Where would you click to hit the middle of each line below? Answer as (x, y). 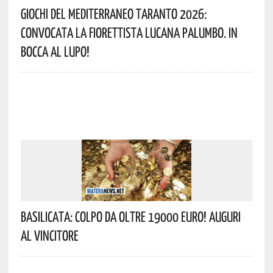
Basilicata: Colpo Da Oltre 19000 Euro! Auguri (130, 217)
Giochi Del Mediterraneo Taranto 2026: (113, 14)
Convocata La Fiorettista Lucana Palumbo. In (129, 33)
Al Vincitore (49, 236)
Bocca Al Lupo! (55, 51)
